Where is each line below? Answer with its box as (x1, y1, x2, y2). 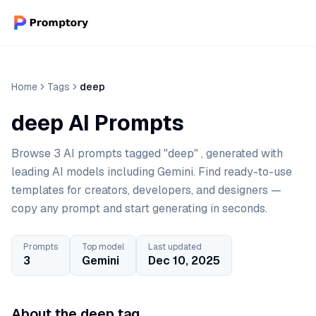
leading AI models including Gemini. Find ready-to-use (11, 164, 292, 179)
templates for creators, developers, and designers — (11, 183, 281, 197)
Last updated (148, 241, 202, 253)
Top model (82, 241, 124, 253)
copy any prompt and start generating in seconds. (11, 201, 267, 216)
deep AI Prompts (11, 109, 184, 137)
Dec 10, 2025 (148, 253, 220, 268)
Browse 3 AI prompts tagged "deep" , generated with (11, 146, 283, 161)
